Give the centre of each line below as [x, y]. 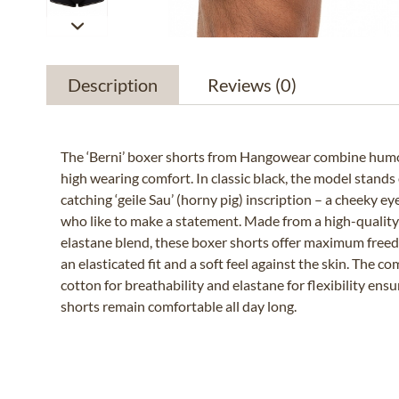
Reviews [241, 85]
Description [113, 85]
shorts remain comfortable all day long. [179, 306]
